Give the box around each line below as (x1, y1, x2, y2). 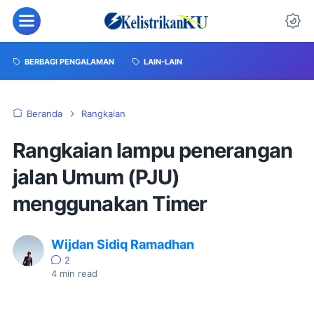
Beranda (27, 109, 62, 119)
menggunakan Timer (13, 191, 207, 216)
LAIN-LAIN (144, 57, 182, 67)
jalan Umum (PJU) (13, 165, 180, 189)
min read (57, 268, 97, 279)
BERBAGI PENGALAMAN (25, 57, 114, 67)
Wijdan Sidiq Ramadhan (51, 237, 194, 252)
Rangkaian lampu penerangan (13, 138, 293, 163)
